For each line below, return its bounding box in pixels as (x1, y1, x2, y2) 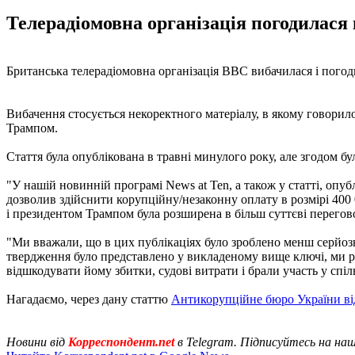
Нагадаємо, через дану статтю (6, 292, 171, 306)
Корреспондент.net (65, 334, 177, 349)
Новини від (6, 334, 65, 349)
